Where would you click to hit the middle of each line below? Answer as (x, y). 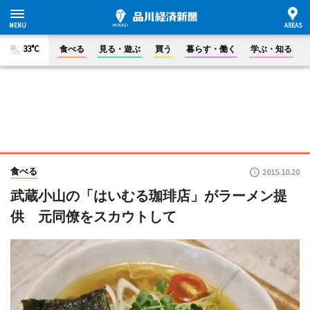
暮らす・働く (211, 49)
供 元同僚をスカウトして (93, 217)
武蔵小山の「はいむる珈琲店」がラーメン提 (149, 196)
